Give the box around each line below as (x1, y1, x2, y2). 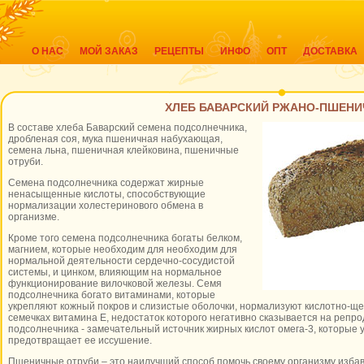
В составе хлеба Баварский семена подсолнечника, (8, 122, 247, 133)
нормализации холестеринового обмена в (8, 200, 203, 211)
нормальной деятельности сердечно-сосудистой (8, 255, 235, 266)
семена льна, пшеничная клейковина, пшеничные (8, 145, 239, 156)
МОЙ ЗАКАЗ (80, 45, 138, 57)
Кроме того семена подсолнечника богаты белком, (8, 232, 242, 244)
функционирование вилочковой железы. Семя (8, 278, 222, 289)
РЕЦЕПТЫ (154, 45, 204, 57)
